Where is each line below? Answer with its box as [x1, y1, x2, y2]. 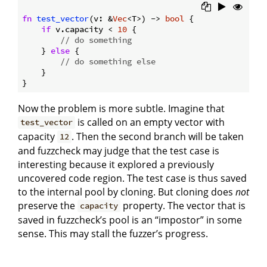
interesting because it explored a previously [18, 157, 214, 171]
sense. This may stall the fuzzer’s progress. [18, 226, 208, 240]
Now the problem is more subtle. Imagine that [18, 101, 225, 115]
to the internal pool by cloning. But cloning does [18, 185, 235, 198]
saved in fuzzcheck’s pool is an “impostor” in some [18, 213, 242, 226]
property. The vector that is [120, 198, 246, 212]
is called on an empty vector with [75, 115, 225, 129]
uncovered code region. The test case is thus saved [18, 171, 247, 185]
